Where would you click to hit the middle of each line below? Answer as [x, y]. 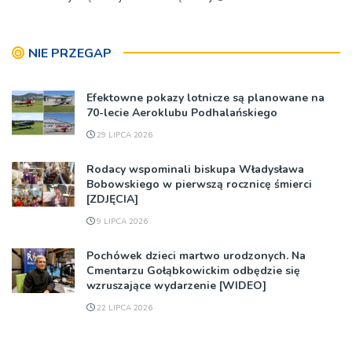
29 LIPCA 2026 [123, 135]
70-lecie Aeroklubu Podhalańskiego [182, 112]
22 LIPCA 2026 [123, 308]
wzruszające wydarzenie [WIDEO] [176, 285]
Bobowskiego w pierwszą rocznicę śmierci [199, 184]
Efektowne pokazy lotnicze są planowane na [205, 97]
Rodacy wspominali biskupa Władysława [195, 169]
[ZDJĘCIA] [112, 199]
